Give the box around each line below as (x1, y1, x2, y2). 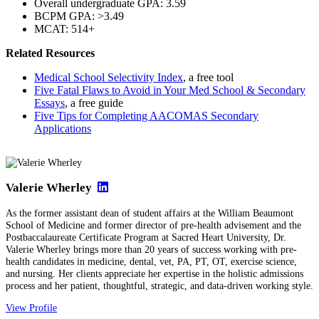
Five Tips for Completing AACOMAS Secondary (34, 109, 258, 122)
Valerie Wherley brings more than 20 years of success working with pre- (6, 243, 297, 255)
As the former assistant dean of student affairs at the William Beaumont (6, 206, 293, 219)
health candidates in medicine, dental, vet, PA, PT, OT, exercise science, (6, 255, 297, 267)
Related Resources (6, 46, 95, 59)
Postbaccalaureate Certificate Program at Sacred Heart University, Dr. (6, 231, 286, 243)
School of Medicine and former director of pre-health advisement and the (6, 219, 301, 231)
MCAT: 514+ (34, 22, 95, 35)
